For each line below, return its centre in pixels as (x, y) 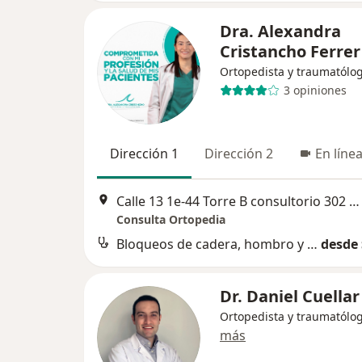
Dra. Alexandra (280, 31)
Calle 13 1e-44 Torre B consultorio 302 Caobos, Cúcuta (354, 202)
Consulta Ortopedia (171, 220)
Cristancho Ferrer (290, 51)
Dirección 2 (239, 153)
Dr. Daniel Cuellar (290, 297)
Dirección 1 (144, 153)
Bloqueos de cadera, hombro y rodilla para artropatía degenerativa (312, 244)
